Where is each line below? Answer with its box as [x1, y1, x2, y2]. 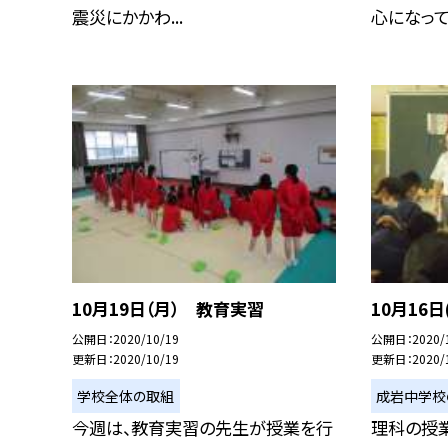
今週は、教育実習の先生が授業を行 [72, 415, 333, 441]
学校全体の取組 [77, 385, 175, 406]
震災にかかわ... [72, 4, 183, 30]
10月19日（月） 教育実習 [72, 296, 264, 322]
